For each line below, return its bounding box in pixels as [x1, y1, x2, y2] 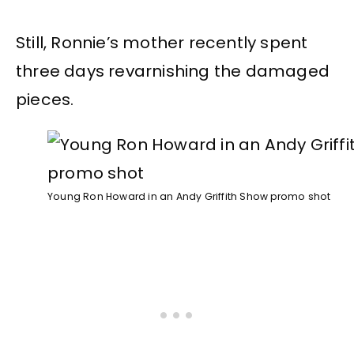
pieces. [16, 88, 74, 111]
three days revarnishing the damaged [16, 60, 330, 83]
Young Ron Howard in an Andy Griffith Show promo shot [47, 189, 331, 203]
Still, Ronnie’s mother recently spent [16, 32, 308, 55]
